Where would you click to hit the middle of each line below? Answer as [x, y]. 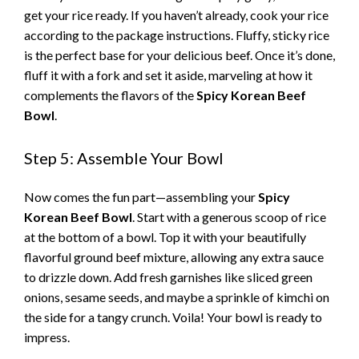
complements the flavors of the [110, 95]
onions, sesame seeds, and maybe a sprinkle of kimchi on [177, 297]
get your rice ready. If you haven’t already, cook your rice [176, 14]
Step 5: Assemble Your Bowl [124, 158]
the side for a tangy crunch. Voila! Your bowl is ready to [173, 317]
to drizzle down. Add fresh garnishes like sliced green [168, 277]
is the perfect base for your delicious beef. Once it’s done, [179, 54]
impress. [47, 337]
